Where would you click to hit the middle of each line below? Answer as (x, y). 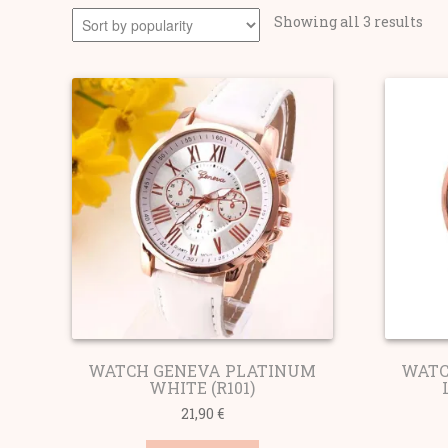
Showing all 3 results (348, 22)
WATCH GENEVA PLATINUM (202, 370)
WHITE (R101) (202, 387)
